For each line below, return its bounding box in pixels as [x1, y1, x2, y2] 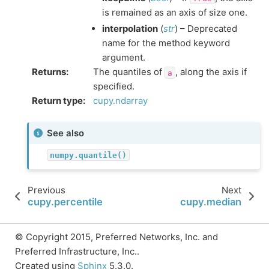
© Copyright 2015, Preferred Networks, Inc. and [15, 231, 218, 243]
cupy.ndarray [93, 95, 148, 107]
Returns [31, 66, 66, 78]
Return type [31, 95, 83, 107]
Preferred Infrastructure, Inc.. [15, 246, 139, 257]
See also [47, 127, 84, 139]
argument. [102, 52, 145, 64]
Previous [28, 184, 65, 196]
